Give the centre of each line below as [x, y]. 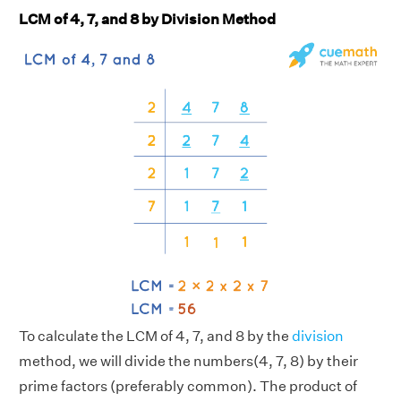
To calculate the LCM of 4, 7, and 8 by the [155, 337]
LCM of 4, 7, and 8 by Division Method [147, 19]
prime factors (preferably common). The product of [188, 387]
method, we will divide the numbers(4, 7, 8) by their [188, 362]
